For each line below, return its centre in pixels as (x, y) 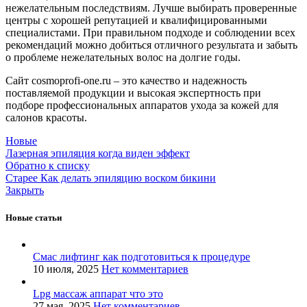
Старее (22, 178)
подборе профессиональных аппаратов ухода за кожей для (142, 106)
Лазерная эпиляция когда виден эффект (98, 153)
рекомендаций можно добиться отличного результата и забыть (151, 45)
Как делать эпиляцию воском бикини (128, 178)
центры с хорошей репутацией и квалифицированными (136, 21)
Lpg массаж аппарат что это (98, 293)
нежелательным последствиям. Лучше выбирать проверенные (151, 8)
